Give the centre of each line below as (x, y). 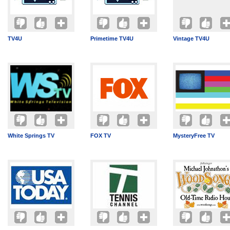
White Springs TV (31, 136)
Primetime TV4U (112, 39)
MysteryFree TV (194, 136)
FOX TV (101, 136)
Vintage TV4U (191, 39)
